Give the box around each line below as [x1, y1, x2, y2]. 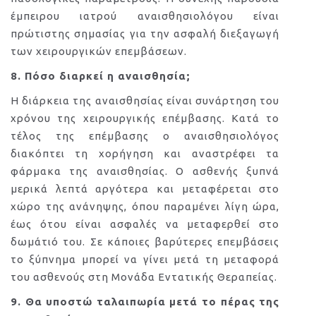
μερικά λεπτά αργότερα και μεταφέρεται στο [11, 183, 280, 195]
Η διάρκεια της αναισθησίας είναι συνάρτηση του [11, 95, 280, 107]
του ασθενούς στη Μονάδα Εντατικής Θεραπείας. [11, 271, 277, 283]
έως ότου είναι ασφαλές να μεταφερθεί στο [11, 218, 280, 230]
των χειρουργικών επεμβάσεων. [11, 45, 187, 57]
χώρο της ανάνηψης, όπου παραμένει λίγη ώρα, [11, 200, 280, 212]
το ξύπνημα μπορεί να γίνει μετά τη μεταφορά [11, 253, 280, 265]
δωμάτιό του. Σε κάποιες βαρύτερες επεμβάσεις [11, 236, 280, 248]
